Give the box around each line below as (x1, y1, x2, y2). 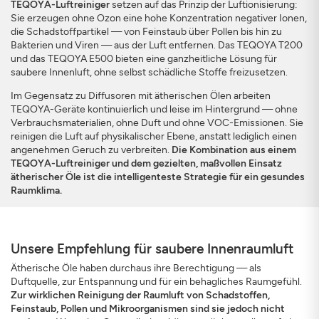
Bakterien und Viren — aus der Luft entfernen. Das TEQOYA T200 (11, 39, 303, 51)
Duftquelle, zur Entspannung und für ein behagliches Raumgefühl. (11, 276, 302, 288)
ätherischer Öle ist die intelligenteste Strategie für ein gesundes (11, 171, 305, 183)
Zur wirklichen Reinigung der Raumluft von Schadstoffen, (11, 289, 270, 301)
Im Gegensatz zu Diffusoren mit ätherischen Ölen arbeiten (11, 90, 271, 102)
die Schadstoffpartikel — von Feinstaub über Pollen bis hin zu (11, 26, 282, 38)
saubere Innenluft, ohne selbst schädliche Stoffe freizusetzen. (11, 66, 288, 78)
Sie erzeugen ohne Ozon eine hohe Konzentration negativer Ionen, (11, 12, 307, 24)
